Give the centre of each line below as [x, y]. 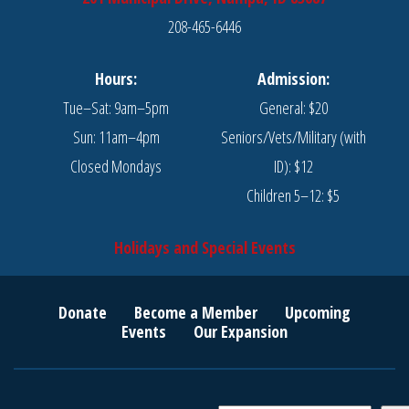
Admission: [293, 79]
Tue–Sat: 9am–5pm [116, 108]
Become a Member [196, 312]
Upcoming [318, 312]
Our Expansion [241, 331]
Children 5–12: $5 [293, 195]
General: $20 [293, 108]
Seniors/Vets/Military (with [293, 137]
